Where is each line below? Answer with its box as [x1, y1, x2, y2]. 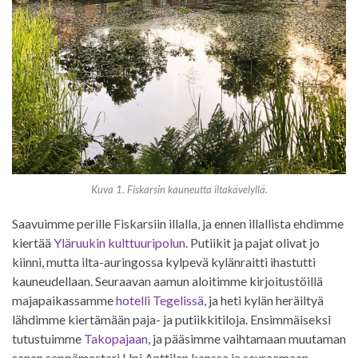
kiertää [12, 235, 54, 251]
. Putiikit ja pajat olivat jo [185, 235, 320, 251]
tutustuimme [12, 331, 84, 347]
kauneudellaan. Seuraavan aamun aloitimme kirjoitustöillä [12, 273, 323, 289]
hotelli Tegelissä [116, 292, 204, 308]
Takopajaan [84, 331, 148, 347]
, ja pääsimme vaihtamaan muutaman [148, 331, 346, 347]
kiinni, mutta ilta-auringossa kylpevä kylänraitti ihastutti [12, 254, 316, 270]
